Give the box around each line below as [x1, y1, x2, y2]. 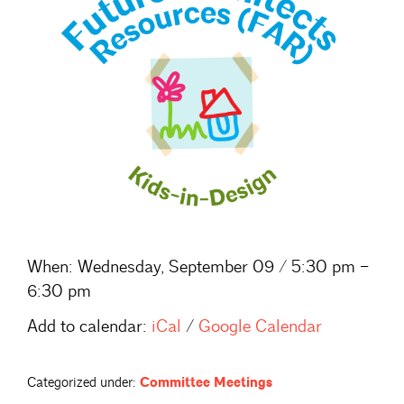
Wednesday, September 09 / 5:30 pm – [73, 255, 369, 278]
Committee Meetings [140, 373, 272, 391]
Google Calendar [198, 315, 322, 337]
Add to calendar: [27, 315, 147, 337]
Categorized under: [27, 373, 136, 391]
